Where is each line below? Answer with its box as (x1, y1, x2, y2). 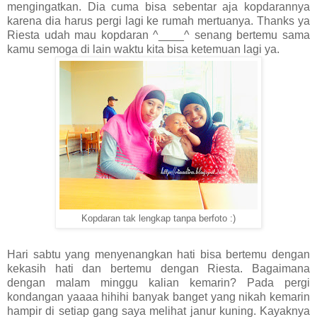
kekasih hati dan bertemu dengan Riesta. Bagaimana (7, 263, 310, 275)
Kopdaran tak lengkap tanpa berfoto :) (81, 213, 236, 224)
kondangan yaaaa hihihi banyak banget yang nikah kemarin (7, 291, 310, 304)
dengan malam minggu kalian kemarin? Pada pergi (7, 277, 310, 289)
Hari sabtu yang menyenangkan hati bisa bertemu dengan (7, 248, 310, 261)
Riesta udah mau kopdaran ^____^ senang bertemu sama (7, 28, 310, 41)
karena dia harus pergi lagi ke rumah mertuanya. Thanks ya (7, 14, 310, 27)
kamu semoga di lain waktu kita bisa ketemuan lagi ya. (7, 42, 282, 55)
